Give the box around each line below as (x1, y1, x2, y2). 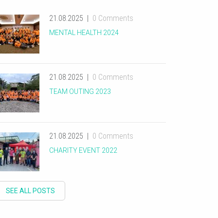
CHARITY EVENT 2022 (49, 146, 118, 154)
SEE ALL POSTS (6, 187, 55, 195)
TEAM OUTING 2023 (49, 88, 111, 95)
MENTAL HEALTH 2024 (49, 29, 119, 36)
